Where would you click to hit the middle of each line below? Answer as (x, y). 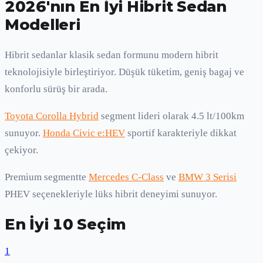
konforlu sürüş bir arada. (56, 89)
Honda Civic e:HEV (84, 133)
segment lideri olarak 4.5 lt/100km (171, 116)
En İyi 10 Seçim (66, 224)
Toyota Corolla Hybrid (52, 116)
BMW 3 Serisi (208, 177)
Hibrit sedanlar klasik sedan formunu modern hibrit (112, 55)
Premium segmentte (47, 177)
